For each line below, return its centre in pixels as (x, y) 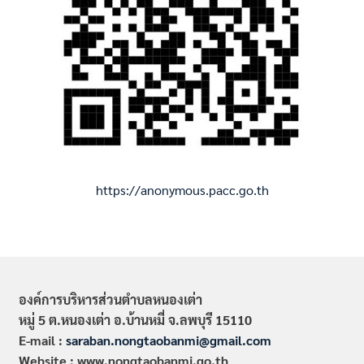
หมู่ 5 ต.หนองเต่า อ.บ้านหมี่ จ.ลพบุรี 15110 (135, 319)
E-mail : (42, 340)
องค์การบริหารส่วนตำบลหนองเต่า (110, 299)
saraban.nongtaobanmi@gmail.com (168, 340)
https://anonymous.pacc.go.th (182, 189)
